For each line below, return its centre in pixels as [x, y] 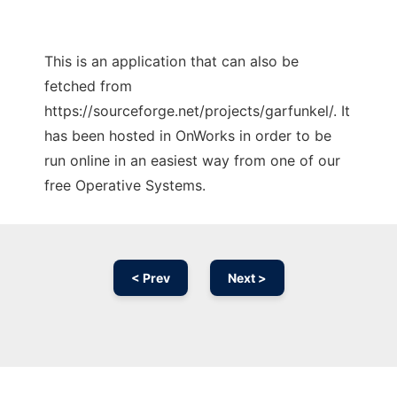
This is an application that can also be [171, 62]
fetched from [88, 86]
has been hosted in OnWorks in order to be [188, 136]
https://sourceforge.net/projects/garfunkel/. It [197, 111]
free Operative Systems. [125, 186]
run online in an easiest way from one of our [192, 161]
